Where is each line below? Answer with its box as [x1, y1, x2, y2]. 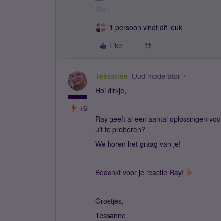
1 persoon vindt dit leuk [110, 22, 182, 32]
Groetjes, [95, 196, 124, 206]
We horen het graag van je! [95, 139, 183, 148]
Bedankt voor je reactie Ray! [95, 167, 185, 177]
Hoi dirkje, [95, 85, 126, 95]
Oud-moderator [132, 71, 180, 81]
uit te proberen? [95, 124, 147, 134]
